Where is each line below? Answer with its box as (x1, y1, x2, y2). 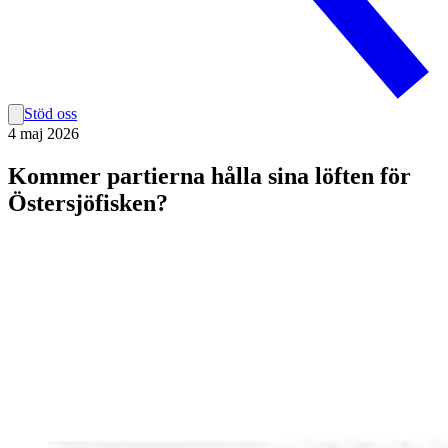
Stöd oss (24, 105, 77, 123)
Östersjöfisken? (8, 190, 168, 217)
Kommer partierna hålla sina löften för (8, 163, 411, 190)
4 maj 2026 (8, 125, 79, 143)
